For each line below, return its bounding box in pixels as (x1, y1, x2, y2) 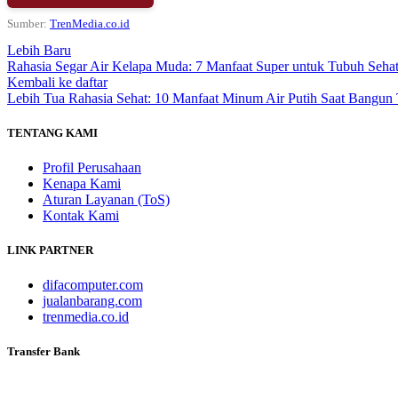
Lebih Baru (7, 42, 71, 58)
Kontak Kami (43, 207, 119, 223)
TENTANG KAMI (7, 125, 98, 139)
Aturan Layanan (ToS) (43, 191, 170, 207)
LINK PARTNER (7, 243, 93, 258)
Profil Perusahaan (43, 159, 141, 175)
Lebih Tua (7, 90, 65, 106)
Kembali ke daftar (7, 74, 107, 90)
